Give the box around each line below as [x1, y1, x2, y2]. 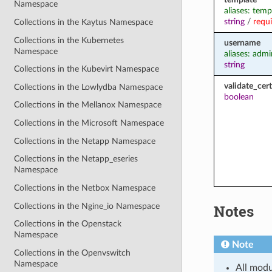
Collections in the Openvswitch [14, 248, 131, 257]
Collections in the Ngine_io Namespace [14, 201, 160, 211]
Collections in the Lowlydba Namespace [14, 82, 163, 92]
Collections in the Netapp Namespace [14, 136, 156, 146]
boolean [223, 92, 254, 101]
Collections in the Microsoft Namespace [14, 118, 165, 127]
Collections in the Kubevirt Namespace [14, 64, 160, 74]
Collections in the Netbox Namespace [14, 183, 156, 192]
